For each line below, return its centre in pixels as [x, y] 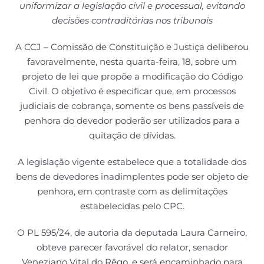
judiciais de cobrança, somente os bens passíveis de [132, 105]
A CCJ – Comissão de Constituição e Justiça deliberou [132, 47]
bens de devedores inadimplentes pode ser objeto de [132, 176]
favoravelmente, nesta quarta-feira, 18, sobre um [132, 61]
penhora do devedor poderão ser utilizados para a [132, 120]
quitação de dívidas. [132, 135]
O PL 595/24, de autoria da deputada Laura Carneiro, [132, 232]
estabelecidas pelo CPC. [132, 206]
